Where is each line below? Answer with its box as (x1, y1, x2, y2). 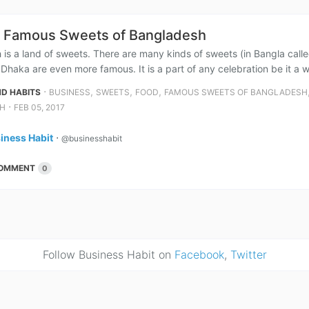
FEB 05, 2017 (14, 102, 65, 112)
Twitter (230, 248, 267, 261)
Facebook (174, 248, 224, 261)
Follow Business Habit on (42, 248, 175, 261)
